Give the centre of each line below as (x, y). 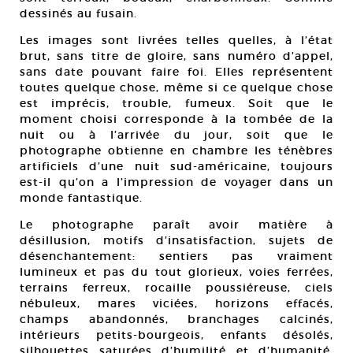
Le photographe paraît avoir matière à (176, 225)
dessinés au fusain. (78, 13)
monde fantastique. (81, 198)
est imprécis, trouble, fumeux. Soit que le (176, 103)
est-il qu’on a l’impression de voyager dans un (176, 182)
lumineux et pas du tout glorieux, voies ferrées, (176, 272)
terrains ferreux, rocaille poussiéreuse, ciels (176, 288)
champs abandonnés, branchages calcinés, (176, 319)
